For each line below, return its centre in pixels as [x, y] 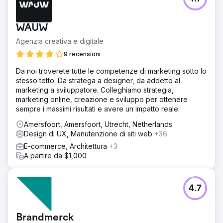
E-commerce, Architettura [66, 146]
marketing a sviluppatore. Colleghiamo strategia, [95, 90]
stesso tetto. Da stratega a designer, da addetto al [98, 80]
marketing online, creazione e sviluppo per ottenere [102, 99]
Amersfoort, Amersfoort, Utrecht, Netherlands [98, 124]
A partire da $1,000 [55, 156]
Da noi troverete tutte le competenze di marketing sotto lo [111, 71]
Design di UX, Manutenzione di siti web [89, 134]
